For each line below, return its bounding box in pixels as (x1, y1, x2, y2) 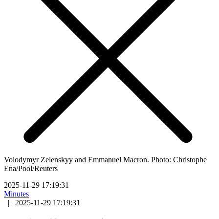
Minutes (4, 189, 29, 198)
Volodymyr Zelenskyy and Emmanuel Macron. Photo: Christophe (4, 155, 207, 164)
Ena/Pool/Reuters (4, 164, 58, 173)
